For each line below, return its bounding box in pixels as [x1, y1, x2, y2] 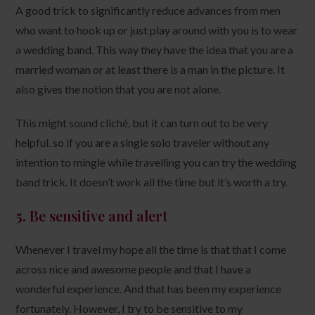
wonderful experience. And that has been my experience [15, 281, 282, 295]
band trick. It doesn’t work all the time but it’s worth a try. [15, 174, 288, 188]
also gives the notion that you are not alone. [15, 82, 221, 96]
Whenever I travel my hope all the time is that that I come [15, 242, 287, 256]
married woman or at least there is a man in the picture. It [15, 62, 285, 76]
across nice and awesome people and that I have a [15, 262, 252, 276]
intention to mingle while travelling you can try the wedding [15, 155, 297, 169]
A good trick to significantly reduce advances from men [15, 3, 281, 17]
